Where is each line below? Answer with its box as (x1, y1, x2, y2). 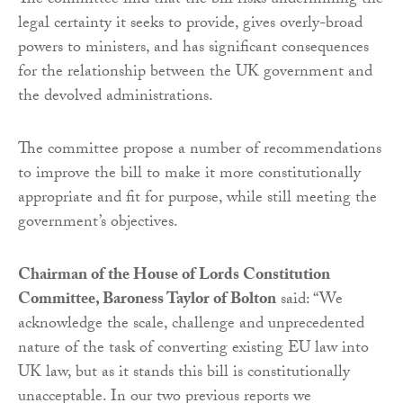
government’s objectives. (18, 209, 178, 237)
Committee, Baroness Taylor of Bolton (18, 286, 276, 315)
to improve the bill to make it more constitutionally (18, 160, 361, 189)
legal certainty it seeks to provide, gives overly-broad (18, 10, 363, 39)
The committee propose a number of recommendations (18, 136, 381, 165)
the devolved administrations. (18, 83, 213, 112)
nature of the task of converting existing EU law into (18, 335, 369, 363)
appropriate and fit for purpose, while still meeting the (18, 184, 377, 213)
